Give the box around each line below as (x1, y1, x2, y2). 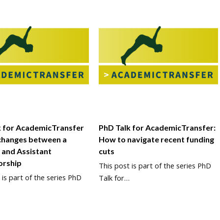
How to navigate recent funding (98, 134, 214, 144)
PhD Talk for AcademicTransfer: (98, 122, 216, 132)
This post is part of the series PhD (98, 160, 211, 170)
